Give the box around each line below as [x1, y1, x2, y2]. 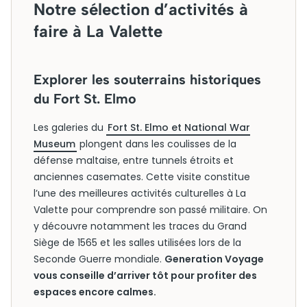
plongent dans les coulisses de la [77, 137, 236, 151]
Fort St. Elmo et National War [108, 121, 250, 134]
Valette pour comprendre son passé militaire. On [34, 203, 267, 217]
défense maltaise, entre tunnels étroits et [34, 153, 234, 167]
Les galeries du [34, 121, 106, 134]
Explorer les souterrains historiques [34, 71, 261, 88]
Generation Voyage [164, 252, 264, 266]
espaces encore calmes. [34, 285, 156, 299]
